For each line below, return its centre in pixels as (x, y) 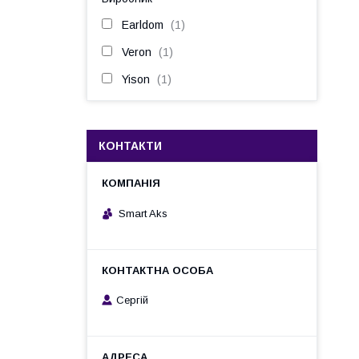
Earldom (143, 25)
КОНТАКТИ (130, 146)
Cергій (132, 301)
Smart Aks (143, 213)
